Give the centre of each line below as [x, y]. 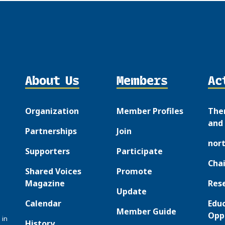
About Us [52, 80]
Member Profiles [150, 111]
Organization [52, 111]
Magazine [45, 184]
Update [132, 192]
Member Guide [146, 212]
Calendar [43, 204]
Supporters [48, 151]
